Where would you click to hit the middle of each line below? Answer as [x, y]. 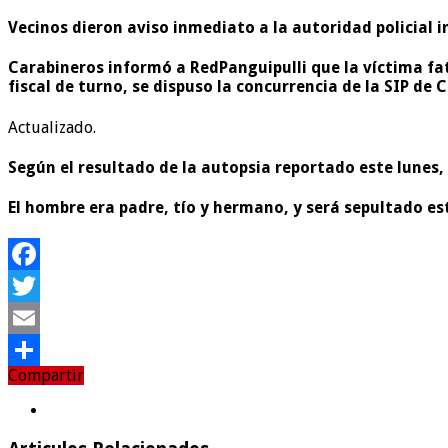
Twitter [35, 318]
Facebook [41, 286]
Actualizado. [52, 127]
